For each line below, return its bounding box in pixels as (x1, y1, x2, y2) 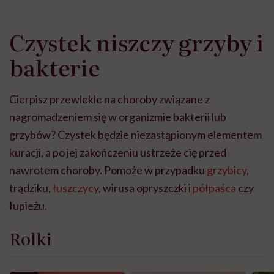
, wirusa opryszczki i (98, 181, 193, 195)
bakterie (9, 51, 100, 84)
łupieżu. (9, 199, 47, 213)
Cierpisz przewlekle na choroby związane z (9, 92, 210, 106)
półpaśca (193, 181, 236, 195)
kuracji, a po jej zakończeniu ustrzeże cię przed (9, 146, 226, 160)
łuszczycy (53, 181, 98, 195)
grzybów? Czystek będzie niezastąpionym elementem (9, 128, 262, 142)
